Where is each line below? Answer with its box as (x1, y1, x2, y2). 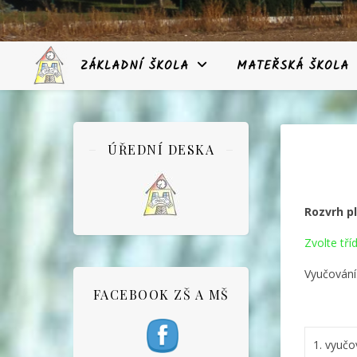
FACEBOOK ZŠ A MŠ (92, 286, 229, 303)
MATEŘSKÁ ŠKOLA (237, 57, 349, 76)
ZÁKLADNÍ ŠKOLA (80, 57, 189, 76)
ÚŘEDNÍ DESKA (108, 141, 214, 158)
